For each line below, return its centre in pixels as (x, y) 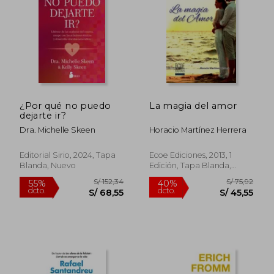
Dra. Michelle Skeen (58, 130)
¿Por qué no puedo (65, 106)
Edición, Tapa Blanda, (191, 165)
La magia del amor (193, 106)
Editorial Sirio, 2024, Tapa (68, 155)
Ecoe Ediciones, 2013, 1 (191, 155)
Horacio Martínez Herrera (198, 130)
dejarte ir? (43, 115)
